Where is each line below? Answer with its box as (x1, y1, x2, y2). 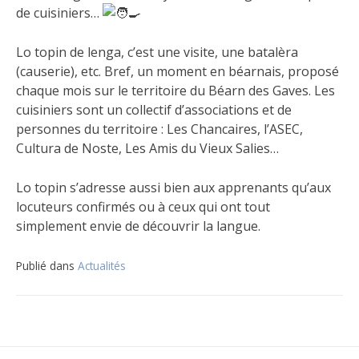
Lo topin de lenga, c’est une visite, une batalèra (16, 43, 298, 62)
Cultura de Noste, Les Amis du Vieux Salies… (16, 139, 279, 158)
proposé (288, 63, 339, 81)
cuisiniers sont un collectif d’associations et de (16, 101, 292, 119)
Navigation (15, 275, 162, 313)
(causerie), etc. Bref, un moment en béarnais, (16, 63, 288, 81)
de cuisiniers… (16, 4, 103, 22)
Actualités (78, 258, 126, 274)
